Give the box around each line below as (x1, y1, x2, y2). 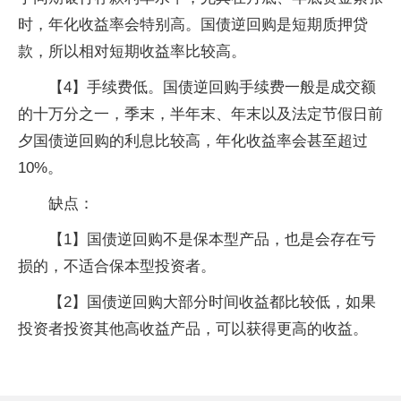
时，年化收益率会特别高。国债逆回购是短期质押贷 (18, 15, 368, 33)
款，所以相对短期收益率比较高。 (18, 42, 246, 60)
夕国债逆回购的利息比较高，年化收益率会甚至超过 (18, 132, 368, 149)
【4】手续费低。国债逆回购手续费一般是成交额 (48, 78, 376, 96)
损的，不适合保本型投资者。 (18, 257, 216, 275)
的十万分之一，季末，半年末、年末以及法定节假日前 (18, 105, 383, 123)
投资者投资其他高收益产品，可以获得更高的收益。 (18, 320, 368, 337)
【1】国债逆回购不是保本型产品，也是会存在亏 (48, 230, 376, 248)
